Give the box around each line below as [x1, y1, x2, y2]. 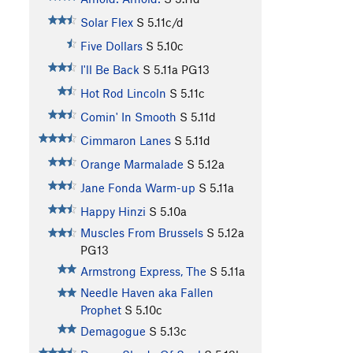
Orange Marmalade [80, 157, 184, 172]
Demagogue [80, 324, 146, 339]
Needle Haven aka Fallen [80, 285, 214, 300]
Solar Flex [80, 15, 133, 30]
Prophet [80, 303, 121, 318]
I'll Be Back [80, 62, 139, 77]
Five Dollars [80, 39, 143, 54]
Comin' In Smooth [80, 110, 176, 124]
